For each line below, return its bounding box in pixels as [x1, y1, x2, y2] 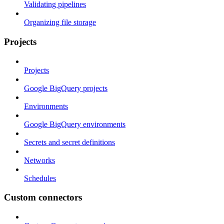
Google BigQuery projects [24, 83, 107, 92]
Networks [24, 155, 55, 164]
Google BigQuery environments [24, 119, 125, 128]
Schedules [24, 173, 56, 182]
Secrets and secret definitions [24, 137, 115, 146]
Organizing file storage [24, 18, 96, 27]
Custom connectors [4, 192, 82, 203]
